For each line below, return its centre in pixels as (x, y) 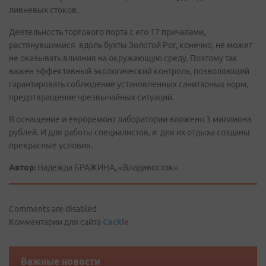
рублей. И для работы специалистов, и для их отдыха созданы (129, 132)
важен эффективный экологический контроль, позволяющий (129, 71)
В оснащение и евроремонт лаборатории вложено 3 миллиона (130, 119)
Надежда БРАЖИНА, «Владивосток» (107, 167)
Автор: (22, 167)
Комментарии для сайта (56, 222)
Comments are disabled (53, 209)
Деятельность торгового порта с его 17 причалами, (107, 32)
